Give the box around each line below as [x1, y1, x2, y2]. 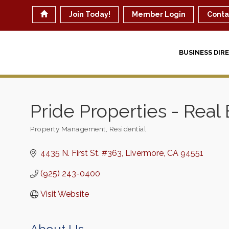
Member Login [132, 10, 186, 18]
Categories [30, 130, 65, 139]
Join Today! [69, 10, 111, 18]
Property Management [30, 125, 106, 133]
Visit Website [40, 189, 89, 199]
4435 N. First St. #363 [40, 148, 122, 158]
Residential [109, 125, 146, 133]
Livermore [125, 148, 164, 158]
